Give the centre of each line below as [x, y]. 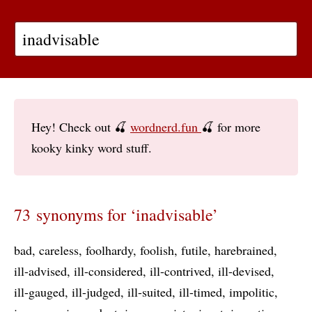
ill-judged [96, 292]
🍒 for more [231, 127]
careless [59, 250]
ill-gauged [39, 292]
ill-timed [201, 292]
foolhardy [109, 250]
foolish [157, 250]
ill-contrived [180, 271]
